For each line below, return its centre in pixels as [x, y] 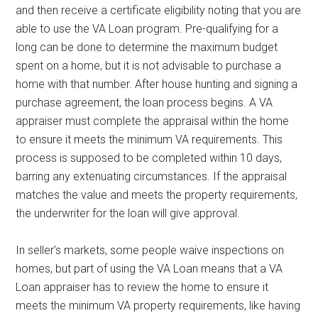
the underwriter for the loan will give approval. [128, 213]
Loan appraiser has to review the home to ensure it [142, 287]
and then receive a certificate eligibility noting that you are [159, 10]
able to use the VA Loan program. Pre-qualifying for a [147, 28]
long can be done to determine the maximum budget [147, 47]
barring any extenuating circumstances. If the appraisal [152, 176]
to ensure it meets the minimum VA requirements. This [149, 139]
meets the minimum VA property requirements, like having [158, 305]
